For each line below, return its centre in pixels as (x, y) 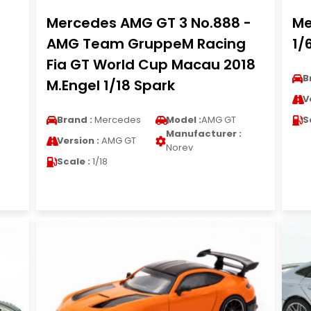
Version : (78, 141)
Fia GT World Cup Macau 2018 (151, 65)
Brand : (74, 120)
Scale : (73, 161)
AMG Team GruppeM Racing (146, 44)
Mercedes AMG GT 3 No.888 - (149, 23)
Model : (183, 120)
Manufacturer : (203, 134)
